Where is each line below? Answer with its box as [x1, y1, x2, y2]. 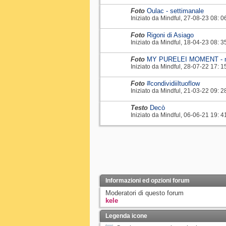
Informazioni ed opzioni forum [105, 177, 190, 184]
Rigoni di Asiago [147, 31, 194, 39]
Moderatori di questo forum [105, 189, 184, 197]
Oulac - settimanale [147, 7, 204, 15]
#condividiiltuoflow [147, 79, 200, 87]
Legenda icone [105, 212, 147, 219]
